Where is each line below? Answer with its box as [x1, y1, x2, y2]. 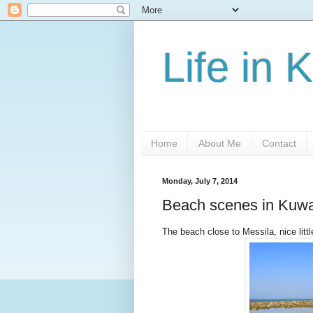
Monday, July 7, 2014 [162, 176, 238, 185]
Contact [262, 138, 296, 150]
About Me [198, 138, 241, 150]
